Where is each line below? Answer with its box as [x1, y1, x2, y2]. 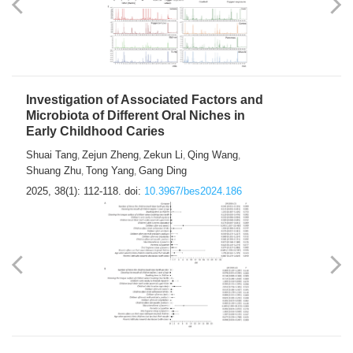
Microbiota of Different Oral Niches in [26, 109, 245, 123]
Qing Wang [188, 149, 238, 162]
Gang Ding [139, 165, 187, 177]
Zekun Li [143, 149, 183, 162]
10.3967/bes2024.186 [144, 185, 242, 198]
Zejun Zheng [82, 149, 139, 162]
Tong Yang [86, 165, 134, 177]
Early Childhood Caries [26, 124, 165, 139]
